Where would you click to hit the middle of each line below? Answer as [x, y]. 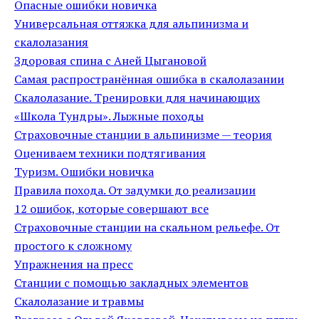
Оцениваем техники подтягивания [110, 153]
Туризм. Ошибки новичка [84, 172]
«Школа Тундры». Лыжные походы [109, 116]
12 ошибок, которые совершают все [111, 209]
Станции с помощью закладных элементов [131, 283]
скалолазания [51, 42]
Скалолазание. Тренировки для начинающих [137, 98]
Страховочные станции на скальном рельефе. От [147, 227]
